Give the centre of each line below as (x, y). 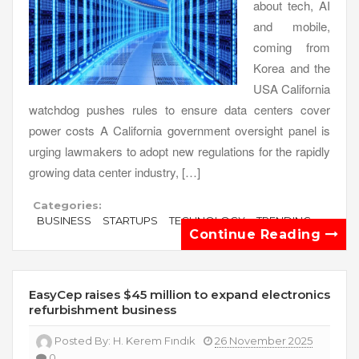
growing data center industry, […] (115, 172)
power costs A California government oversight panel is (179, 131)
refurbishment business (103, 310)
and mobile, (292, 26)
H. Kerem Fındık (154, 341)
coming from (292, 47)
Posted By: (84, 341)
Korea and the (292, 68)
